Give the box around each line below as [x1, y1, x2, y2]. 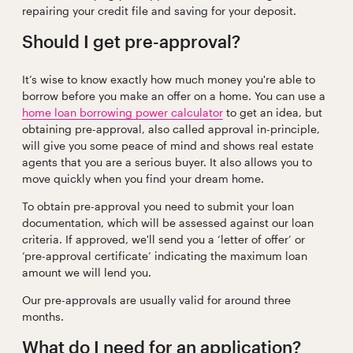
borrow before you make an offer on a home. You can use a [21, 88, 325, 102]
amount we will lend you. [21, 265, 151, 279]
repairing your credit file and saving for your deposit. [21, 3, 296, 17]
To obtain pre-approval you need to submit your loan [21, 199, 294, 213]
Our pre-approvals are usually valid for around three [21, 292, 291, 307]
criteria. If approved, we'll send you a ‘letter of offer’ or [21, 232, 305, 246]
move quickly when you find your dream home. [21, 171, 264, 185]
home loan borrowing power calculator [21, 105, 223, 119]
